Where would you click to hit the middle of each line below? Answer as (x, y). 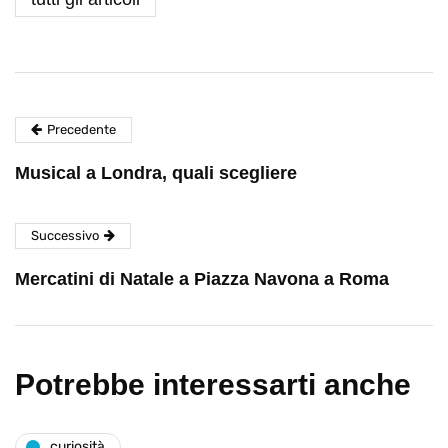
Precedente (81, 129)
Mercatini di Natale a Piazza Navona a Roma (202, 278)
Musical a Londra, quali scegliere (156, 172)
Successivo (65, 235)
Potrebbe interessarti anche (213, 384)
